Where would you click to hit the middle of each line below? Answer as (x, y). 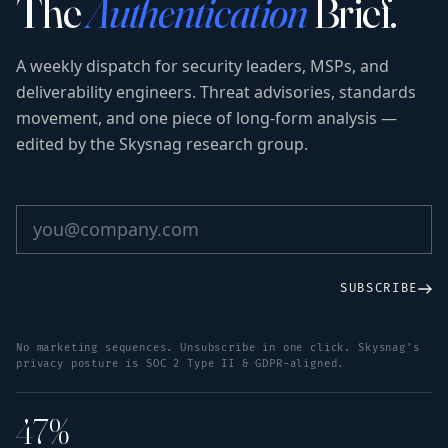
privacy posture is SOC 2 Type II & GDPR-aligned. (180, 364)
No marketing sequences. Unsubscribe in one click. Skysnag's (218, 348)
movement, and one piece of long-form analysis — (206, 118)
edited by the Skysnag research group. (162, 144)
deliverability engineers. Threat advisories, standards (216, 92)
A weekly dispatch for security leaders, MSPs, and (202, 66)
